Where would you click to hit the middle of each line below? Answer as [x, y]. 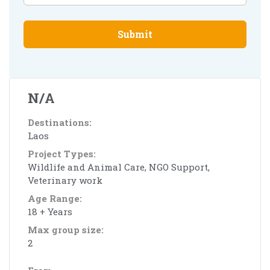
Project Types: [62, 153]
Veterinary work [65, 180]
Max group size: [66, 229]
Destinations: [60, 122]
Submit [135, 34]
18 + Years [50, 211]
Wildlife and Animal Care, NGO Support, [119, 167]
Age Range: [55, 198]
